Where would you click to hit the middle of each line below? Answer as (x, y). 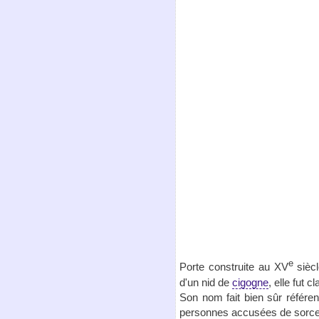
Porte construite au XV (234, 267)
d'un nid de (206, 282)
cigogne (250, 282)
